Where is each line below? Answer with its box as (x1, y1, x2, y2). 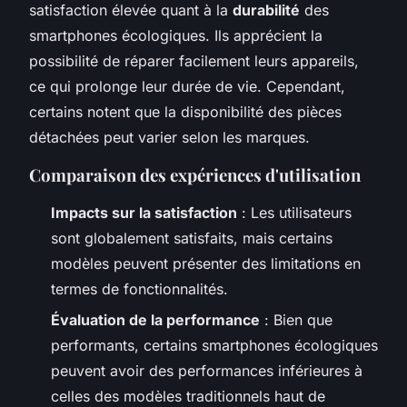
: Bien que (260, 311, 333, 330)
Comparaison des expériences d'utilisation (29, 163, 361, 186)
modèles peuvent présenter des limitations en (51, 253, 361, 273)
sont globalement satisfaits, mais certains (51, 228, 333, 247)
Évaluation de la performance (51, 311, 260, 330)
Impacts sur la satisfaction (51, 203, 237, 222)
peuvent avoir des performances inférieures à (51, 362, 362, 381)
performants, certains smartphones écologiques (51, 336, 378, 355)
